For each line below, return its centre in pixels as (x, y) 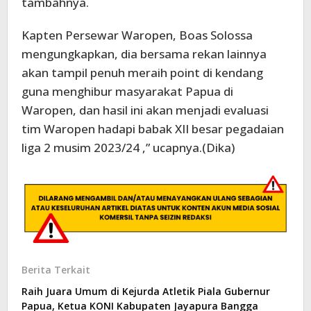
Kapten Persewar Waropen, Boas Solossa (137, 35)
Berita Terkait (56, 270)
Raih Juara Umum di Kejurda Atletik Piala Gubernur (146, 292)
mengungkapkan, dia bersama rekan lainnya (144, 54)
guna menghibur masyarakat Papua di (127, 91)
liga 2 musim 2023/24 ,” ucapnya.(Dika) (128, 148)
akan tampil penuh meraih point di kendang (142, 73)
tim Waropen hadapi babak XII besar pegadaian (153, 129)
